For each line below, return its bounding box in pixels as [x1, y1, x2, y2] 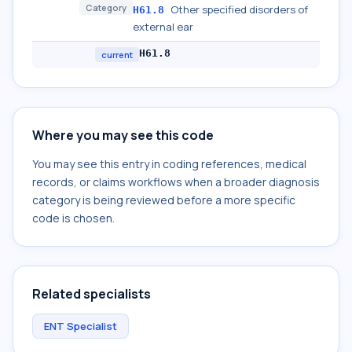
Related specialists [32, 285, 151, 302]
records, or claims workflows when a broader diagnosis [32, 174, 320, 189]
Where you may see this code [32, 126, 214, 144]
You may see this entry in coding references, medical [32, 156, 306, 171]
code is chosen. [32, 211, 115, 225]
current [101, 49, 133, 60]
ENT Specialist [44, 319, 117, 333]
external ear [133, 20, 193, 34]
